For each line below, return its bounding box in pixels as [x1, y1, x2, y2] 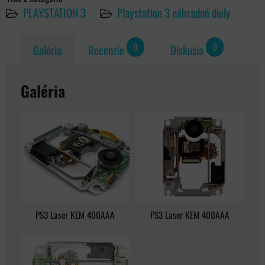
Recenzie [88, 41, 124, 59]
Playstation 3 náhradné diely [117, 4, 231, 21]
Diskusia [170, 41, 203, 59]
